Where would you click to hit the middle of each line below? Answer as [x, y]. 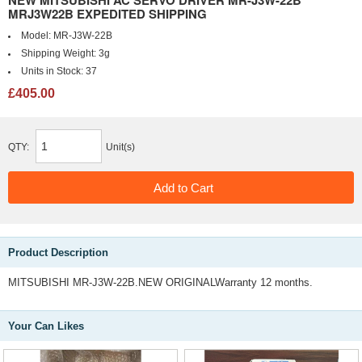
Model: [37, 36]
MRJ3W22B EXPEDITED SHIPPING [107, 14]
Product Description [58, 253]
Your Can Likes [46, 326]
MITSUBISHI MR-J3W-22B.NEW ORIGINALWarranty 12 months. [160, 282]
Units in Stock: [53, 71]
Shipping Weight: [59, 53]
